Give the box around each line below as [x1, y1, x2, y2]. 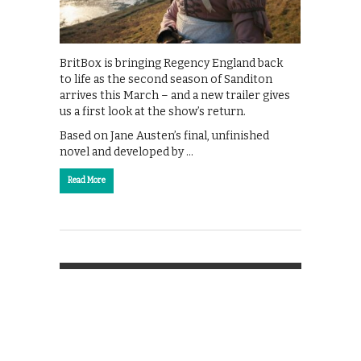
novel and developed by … [60, 144, 193, 159]
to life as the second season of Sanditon [60, 72, 272, 86]
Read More [68, 175, 106, 185]
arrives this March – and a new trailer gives [60, 88, 290, 102]
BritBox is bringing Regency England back [60, 56, 283, 70]
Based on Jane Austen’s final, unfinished [60, 128, 269, 143]
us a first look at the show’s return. [60, 104, 246, 118]
